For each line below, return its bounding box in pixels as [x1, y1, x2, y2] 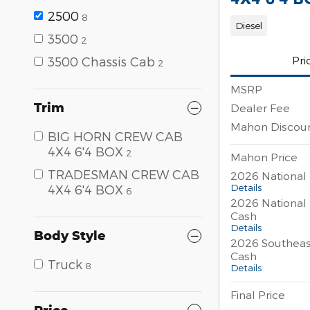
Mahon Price [230, 149, 298, 163]
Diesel [235, 19, 262, 32]
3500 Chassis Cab [48, 54, 155, 69]
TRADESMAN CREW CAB [48, 167, 199, 182]
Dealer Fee [230, 100, 290, 114]
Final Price [230, 287, 285, 301]
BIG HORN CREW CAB [48, 129, 183, 144]
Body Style [34, 228, 106, 244]
